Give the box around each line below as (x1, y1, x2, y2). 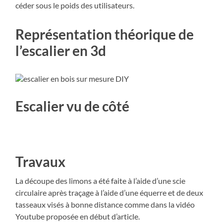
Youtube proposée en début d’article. (15, 211, 140, 221)
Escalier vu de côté (15, 97, 130, 114)
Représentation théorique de (15, 25, 194, 43)
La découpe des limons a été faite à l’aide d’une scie (15, 175, 186, 185)
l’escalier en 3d (15, 42, 107, 59)
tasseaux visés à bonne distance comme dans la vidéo (15, 199, 195, 209)
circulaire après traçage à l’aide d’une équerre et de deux (15, 187, 204, 197)
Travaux (15, 153, 66, 170)
